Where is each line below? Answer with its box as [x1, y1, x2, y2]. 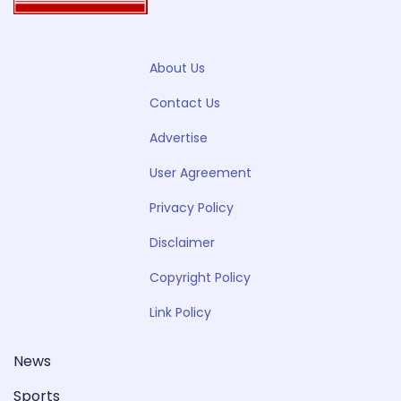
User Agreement [149, 164, 252, 183]
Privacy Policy [149, 199, 234, 218]
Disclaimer [149, 234, 215, 252]
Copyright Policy [149, 269, 251, 287]
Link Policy [149, 303, 211, 322]
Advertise [149, 129, 208, 148]
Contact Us [149, 94, 220, 113]
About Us [149, 59, 205, 78]
